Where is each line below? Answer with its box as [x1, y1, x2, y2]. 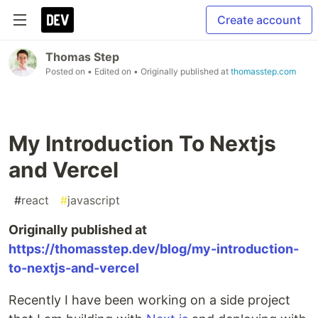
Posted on [45, 66, 87, 77]
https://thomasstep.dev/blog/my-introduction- [9, 241, 299, 256]
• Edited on [87, 66, 133, 77]
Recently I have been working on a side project [9, 292, 290, 307]
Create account [217, 13, 301, 27]
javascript [67, 193, 120, 207]
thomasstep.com [231, 66, 296, 77]
